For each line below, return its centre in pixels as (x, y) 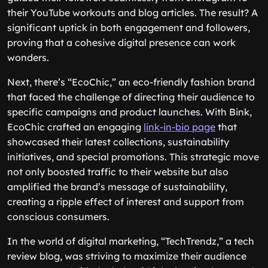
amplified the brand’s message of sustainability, (117, 187)
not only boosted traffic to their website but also (118, 172)
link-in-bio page (179, 127)
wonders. (28, 57)
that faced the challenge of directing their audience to (131, 97)
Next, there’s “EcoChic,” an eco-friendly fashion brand (131, 82)
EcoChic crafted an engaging (75, 127)
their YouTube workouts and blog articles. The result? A (133, 13)
